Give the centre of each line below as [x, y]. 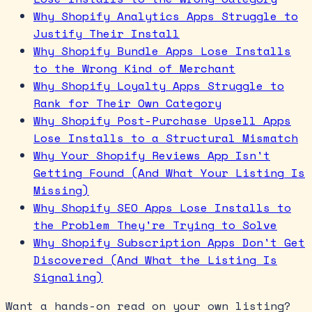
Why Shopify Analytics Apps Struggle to [166, 16]
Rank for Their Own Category [127, 103]
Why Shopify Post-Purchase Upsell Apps [162, 121]
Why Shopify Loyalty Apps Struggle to [159, 86]
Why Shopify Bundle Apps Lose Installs [162, 51]
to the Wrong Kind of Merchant [134, 69]
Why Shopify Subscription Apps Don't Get [169, 243]
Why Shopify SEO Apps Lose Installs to [162, 208]
